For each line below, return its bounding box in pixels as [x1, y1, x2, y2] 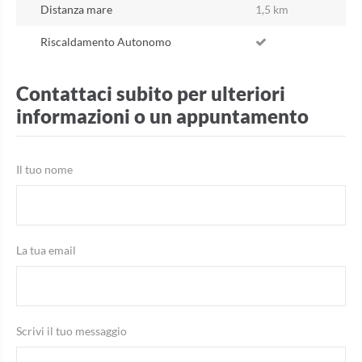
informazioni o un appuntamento [16, 104, 309, 128]
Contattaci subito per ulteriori [16, 82, 285, 106]
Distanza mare [40, 2, 112, 17]
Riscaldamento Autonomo [40, 35, 171, 49]
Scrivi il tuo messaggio [16, 324, 127, 339]
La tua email [16, 243, 76, 258]
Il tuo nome [16, 162, 73, 177]
